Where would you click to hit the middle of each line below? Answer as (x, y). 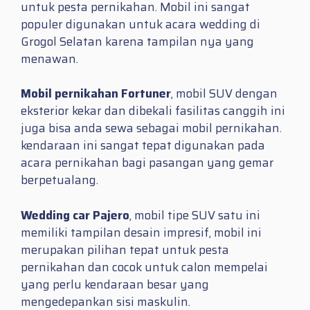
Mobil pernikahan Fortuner (96, 94)
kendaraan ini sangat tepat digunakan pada (143, 146)
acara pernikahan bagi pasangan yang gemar (147, 163)
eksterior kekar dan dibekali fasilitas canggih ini (153, 111)
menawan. (49, 58)
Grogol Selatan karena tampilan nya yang (137, 41)
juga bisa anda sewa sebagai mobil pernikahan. (151, 128)
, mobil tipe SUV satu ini (195, 215)
